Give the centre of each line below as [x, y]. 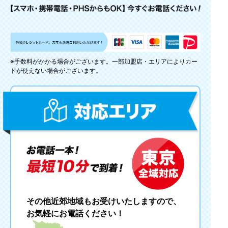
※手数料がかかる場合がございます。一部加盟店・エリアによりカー [104, 62]
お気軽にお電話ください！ [75, 213]
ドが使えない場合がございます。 [56, 71]
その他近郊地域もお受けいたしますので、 [104, 201]
